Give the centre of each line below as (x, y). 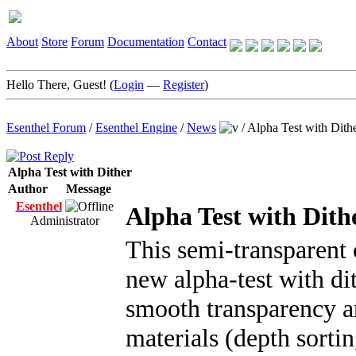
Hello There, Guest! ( (60, 85)
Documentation (146, 42)
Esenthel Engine (136, 128)
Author (28, 189)
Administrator (64, 221)
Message (89, 189)
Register (184, 85)
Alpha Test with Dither (70, 172)
